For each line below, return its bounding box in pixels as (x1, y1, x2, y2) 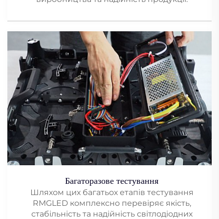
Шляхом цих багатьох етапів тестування (30, 188, 194, 197)
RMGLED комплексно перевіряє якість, (32, 198, 191, 208)
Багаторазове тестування (65, 176, 158, 186)
